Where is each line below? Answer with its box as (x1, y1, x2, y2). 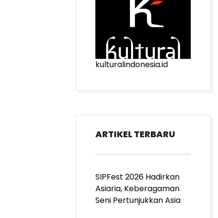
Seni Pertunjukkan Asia (95, 195, 181, 206)
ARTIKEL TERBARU (95, 128, 175, 140)
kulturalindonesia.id (95, 59, 168, 70)
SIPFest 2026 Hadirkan (95, 171, 180, 182)
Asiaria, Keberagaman (95, 183, 180, 194)
